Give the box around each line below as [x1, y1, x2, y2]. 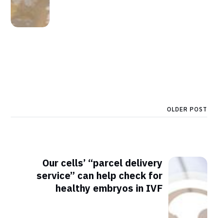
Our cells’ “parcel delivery [42, 156, 163, 169]
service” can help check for [36, 168, 163, 182]
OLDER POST [166, 106, 207, 113]
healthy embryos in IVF [55, 181, 163, 195]
